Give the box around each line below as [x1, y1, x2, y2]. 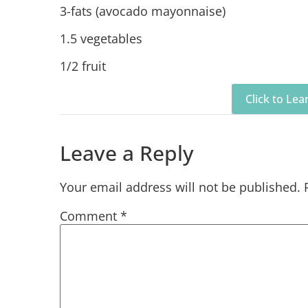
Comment [60, 207, 120, 224]
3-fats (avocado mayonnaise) [60, 2, 225, 19]
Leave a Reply [60, 138, 194, 167]
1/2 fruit [60, 57, 106, 74]
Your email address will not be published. [60, 178, 300, 195]
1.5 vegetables [60, 30, 142, 47]
